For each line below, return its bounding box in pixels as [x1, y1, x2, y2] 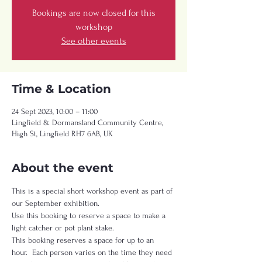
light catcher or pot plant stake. [12, 223, 121, 232]
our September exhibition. [12, 199, 106, 208]
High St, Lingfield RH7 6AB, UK [12, 129, 113, 138]
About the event [12, 161, 113, 175]
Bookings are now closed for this [32, 8, 156, 18]
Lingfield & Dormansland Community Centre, [12, 118, 163, 127]
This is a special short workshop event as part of [12, 187, 175, 195]
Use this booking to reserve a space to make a [12, 211, 168, 220]
